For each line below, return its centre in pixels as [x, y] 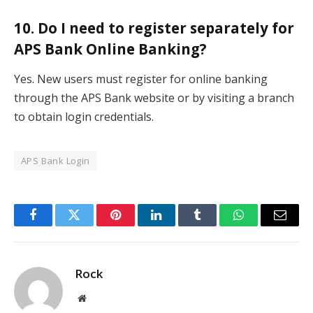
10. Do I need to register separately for [154, 28]
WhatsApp [265, 225]
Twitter [91, 225]
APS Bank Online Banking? [110, 49]
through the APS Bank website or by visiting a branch [154, 98]
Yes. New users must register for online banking [141, 79]
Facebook [56, 225]
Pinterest [136, 225]
